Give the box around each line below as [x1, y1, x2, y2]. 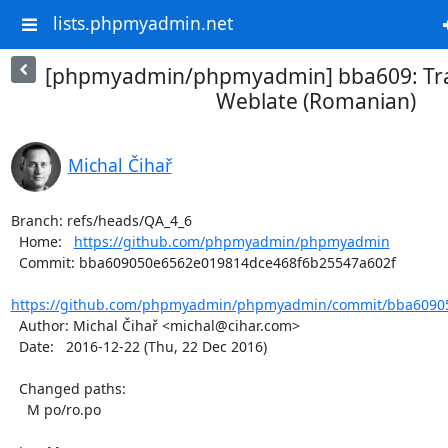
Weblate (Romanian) [216, 87, 416, 115]
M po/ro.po [10, 400, 27, 419]
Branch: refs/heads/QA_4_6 [10, 211, 192, 230]
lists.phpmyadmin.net [52, 11, 233, 36]
